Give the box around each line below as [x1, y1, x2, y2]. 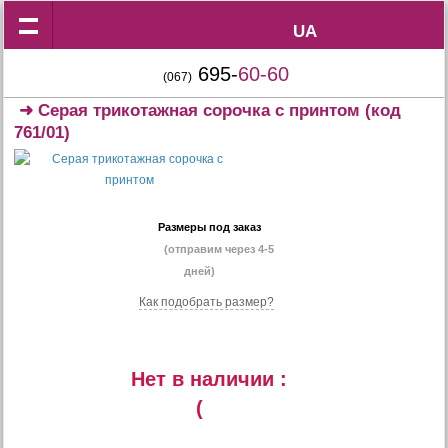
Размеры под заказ [157, 221, 261, 233]
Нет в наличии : [131, 368, 287, 390]
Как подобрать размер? [139, 295, 274, 309]
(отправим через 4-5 [164, 243, 274, 255]
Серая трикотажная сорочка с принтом [38, 101, 361, 120]
